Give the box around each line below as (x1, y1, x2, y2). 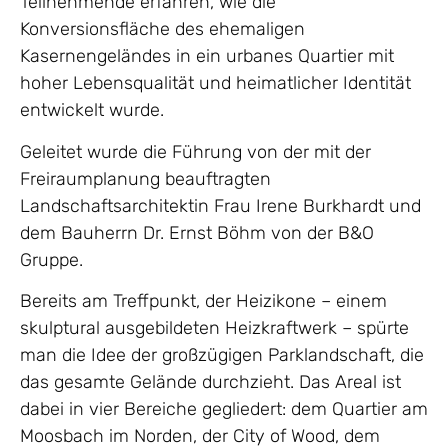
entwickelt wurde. (20, 99, 164, 122)
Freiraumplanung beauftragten (20, 167, 271, 190)
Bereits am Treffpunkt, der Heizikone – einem (20, 290, 387, 312)
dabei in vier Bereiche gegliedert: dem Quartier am (20, 398, 428, 420)
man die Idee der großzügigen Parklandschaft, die (20, 344, 424, 366)
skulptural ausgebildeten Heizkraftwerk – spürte (20, 317, 409, 339)
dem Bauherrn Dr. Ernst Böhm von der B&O (20, 221, 374, 244)
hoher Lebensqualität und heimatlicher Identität (20, 72, 411, 95)
